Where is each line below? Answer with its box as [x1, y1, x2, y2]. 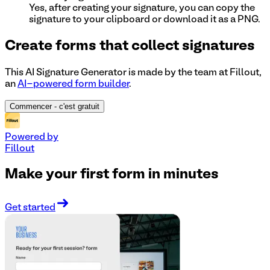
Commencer [10, 102, 52, 111]
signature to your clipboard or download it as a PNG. [29, 16, 260, 25]
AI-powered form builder [17, 80, 129, 89]
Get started [5, 204, 55, 213]
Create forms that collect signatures [5, 40, 255, 54]
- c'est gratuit [54, 102, 99, 111]
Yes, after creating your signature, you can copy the [29, 4, 255, 13]
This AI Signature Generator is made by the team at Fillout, [5, 69, 262, 78]
